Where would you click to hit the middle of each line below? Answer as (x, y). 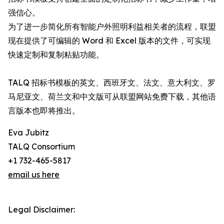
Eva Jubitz (28, 133)
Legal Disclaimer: (41, 210)
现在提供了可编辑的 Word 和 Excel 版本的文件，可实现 (109, 41)
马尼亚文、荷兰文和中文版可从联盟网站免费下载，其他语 (112, 97)
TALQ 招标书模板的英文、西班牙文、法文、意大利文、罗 (112, 83)
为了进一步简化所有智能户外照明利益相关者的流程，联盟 (112, 27)
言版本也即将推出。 (44, 111)
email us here (34, 175)
